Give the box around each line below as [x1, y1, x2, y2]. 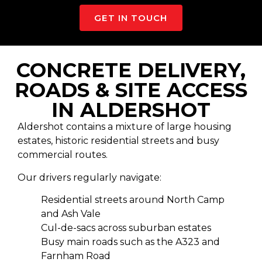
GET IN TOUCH [94, 12, 168, 24]
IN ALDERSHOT [51, 98, 211, 123]
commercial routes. [18, 149, 108, 161]
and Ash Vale [41, 208, 101, 219]
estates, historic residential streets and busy [18, 135, 219, 147]
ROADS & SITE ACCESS [15, 78, 247, 103]
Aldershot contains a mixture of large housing [18, 121, 232, 133]
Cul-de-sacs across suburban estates [41, 222, 211, 233]
